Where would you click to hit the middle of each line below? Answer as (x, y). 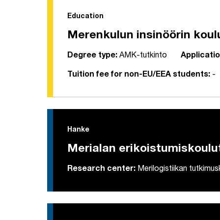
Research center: (101, 170)
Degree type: (92, 56)
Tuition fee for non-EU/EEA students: (139, 75)
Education (85, 17)
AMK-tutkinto (142, 56)
